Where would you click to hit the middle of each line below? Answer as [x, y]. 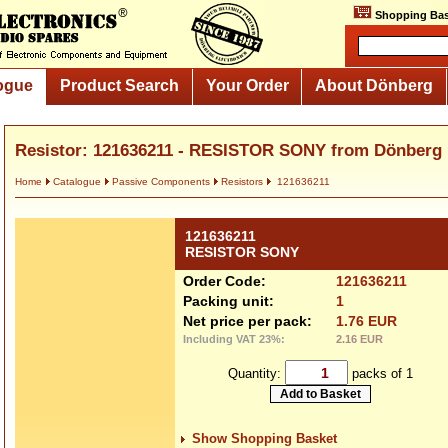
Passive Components [161, 181]
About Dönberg [374, 85]
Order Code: [224, 281]
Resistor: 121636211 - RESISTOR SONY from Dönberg [228, 150]
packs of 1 [380, 373]
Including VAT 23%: [234, 339]
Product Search [119, 85]
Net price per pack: [247, 321]
